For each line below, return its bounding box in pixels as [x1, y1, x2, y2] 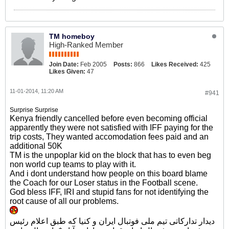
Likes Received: [151, 61, 198, 68]
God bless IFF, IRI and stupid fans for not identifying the [10, 188, 209, 196]
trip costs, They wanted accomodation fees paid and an [10, 132, 209, 141]
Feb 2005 [80, 61, 107, 68]
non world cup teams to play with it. [10, 160, 136, 169]
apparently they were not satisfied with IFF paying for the [10, 123, 213, 132]
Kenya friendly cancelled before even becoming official [10, 114, 208, 123]
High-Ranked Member [49, 40, 123, 49]
